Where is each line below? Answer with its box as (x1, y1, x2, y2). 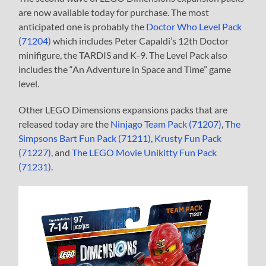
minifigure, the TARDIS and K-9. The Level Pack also (18, 49, 228, 61)
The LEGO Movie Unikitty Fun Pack (72, 146, 217, 158)
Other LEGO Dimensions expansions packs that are (18, 103, 228, 115)
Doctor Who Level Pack (146, 20, 242, 32)
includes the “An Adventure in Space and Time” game (18, 63, 232, 75)
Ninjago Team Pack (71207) (110, 118, 222, 129)
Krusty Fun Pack (154, 132, 222, 144)
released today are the (18, 118, 111, 129)
